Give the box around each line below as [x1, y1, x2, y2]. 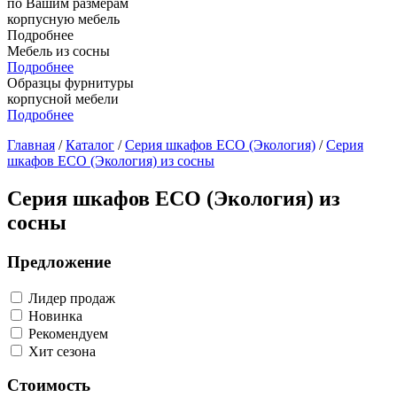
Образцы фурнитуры [7, 75, 134, 90]
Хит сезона [25, 343, 96, 359]
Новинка [25, 307, 82, 323]
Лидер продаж [25, 290, 115, 306]
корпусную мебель [7, 12, 120, 27]
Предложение [7, 252, 111, 271]
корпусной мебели [7, 91, 119, 106]
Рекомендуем [25, 325, 108, 341]
